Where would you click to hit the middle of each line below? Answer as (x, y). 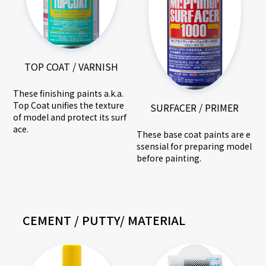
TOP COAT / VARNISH (72, 67)
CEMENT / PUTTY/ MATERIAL (104, 220)
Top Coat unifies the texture (69, 105)
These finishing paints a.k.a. (69, 94)
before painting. (169, 158)
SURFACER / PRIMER (195, 107)
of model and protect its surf (70, 117)
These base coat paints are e (194, 134)
